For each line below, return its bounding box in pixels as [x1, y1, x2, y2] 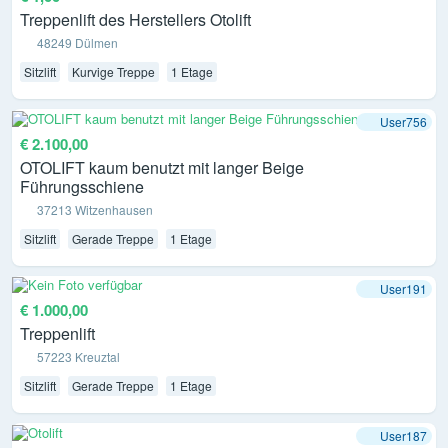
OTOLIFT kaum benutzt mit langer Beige [20, 155, 304, 179]
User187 [380, 427, 427, 445]
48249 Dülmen [37, 34, 119, 52]
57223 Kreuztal [37, 348, 121, 366]
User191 [380, 279, 427, 297]
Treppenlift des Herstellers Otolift [20, 8, 251, 32]
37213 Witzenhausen [37, 200, 154, 218]
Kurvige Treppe [72, 63, 155, 81]
